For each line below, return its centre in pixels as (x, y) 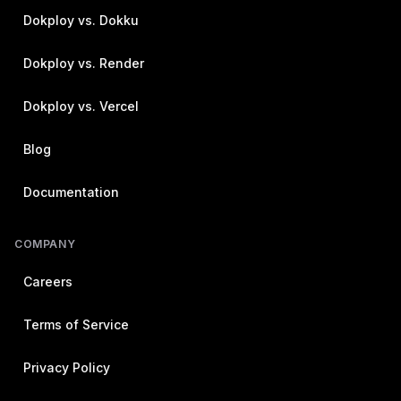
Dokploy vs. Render (84, 63)
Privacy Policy (67, 367)
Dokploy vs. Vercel (81, 106)
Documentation (71, 192)
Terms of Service (76, 324)
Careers (48, 282)
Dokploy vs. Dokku (81, 20)
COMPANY (45, 244)
